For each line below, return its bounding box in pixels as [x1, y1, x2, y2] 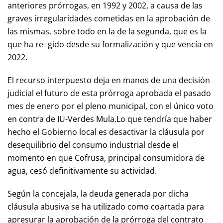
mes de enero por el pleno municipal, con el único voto [7, 101, 214, 111]
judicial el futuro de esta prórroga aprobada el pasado [7, 88, 211, 99]
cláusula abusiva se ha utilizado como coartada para [7, 201, 204, 212]
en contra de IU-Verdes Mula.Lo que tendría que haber [7, 113, 212, 124]
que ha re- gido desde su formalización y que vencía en [7, 39, 213, 50]
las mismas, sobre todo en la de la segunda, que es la [7, 26, 207, 37]
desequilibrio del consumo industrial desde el [7, 139, 179, 150]
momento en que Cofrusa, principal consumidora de [7, 152, 205, 163]
